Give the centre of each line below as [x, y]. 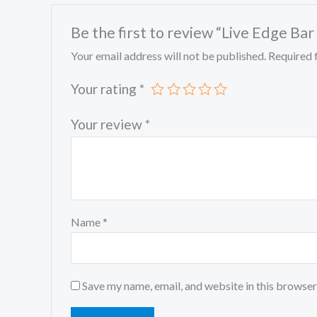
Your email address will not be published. [168, 56]
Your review [108, 125]
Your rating [105, 89]
